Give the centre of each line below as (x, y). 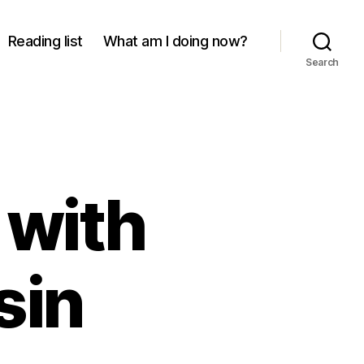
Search (322, 62)
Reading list (45, 41)
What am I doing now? (175, 41)
